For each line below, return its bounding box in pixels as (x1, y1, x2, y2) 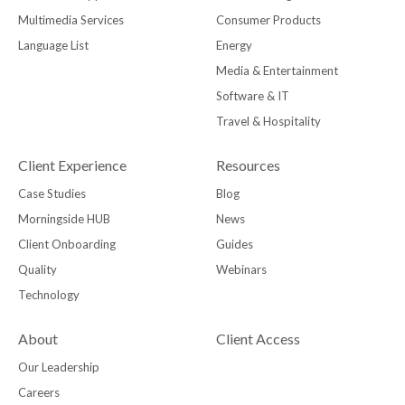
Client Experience (18, 156, 127, 174)
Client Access (216, 330, 300, 348)
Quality (18, 262, 57, 278)
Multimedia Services (18, 13, 124, 28)
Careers (18, 385, 60, 400)
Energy (216, 38, 252, 53)
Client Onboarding (18, 237, 116, 252)
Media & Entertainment (216, 63, 338, 79)
